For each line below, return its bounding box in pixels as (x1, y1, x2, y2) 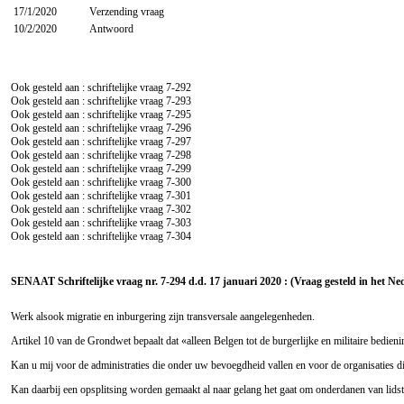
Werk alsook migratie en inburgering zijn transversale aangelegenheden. (11, 309, 315, 323)
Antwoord (89, 22, 133, 35)
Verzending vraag (89, 5, 164, 18)
